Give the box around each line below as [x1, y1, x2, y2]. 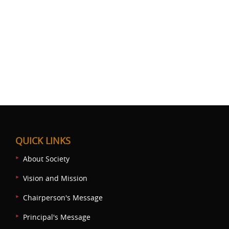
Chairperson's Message [23, 193, 103, 203]
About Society [23, 154, 70, 164]
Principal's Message [23, 212, 90, 222]
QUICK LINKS [15, 134, 71, 147]
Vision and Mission [23, 173, 87, 184]
